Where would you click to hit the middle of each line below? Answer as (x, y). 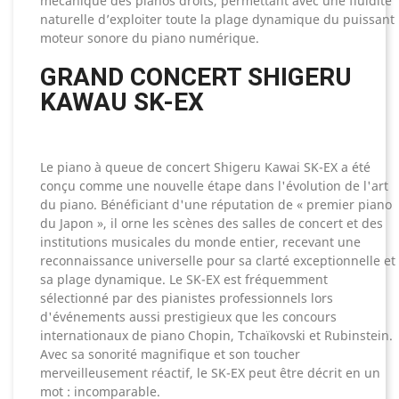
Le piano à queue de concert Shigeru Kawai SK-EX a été (205, 167)
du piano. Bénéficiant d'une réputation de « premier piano (216, 205)
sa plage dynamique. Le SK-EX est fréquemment (184, 280)
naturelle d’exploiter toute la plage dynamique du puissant (217, 20)
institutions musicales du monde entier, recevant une (200, 242)
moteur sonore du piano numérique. (150, 38)
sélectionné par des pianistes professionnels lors (187, 298)
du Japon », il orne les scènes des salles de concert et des (212, 224)
